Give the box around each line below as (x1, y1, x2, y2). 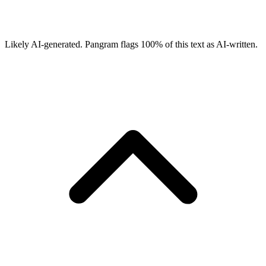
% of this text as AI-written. (155, 39, 258, 49)
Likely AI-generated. (5, 39, 83, 49)
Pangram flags (83, 39, 138, 49)
